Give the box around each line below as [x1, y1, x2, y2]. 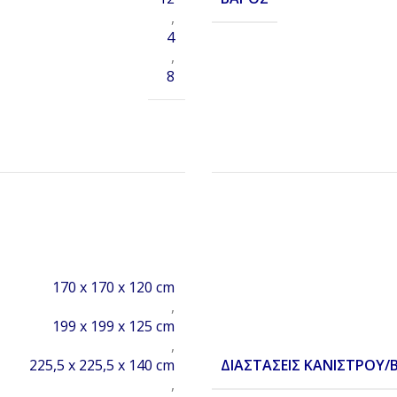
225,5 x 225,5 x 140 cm [29, 355, 175, 376]
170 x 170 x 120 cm [52, 277, 175, 298]
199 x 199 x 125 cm [52, 316, 175, 337]
